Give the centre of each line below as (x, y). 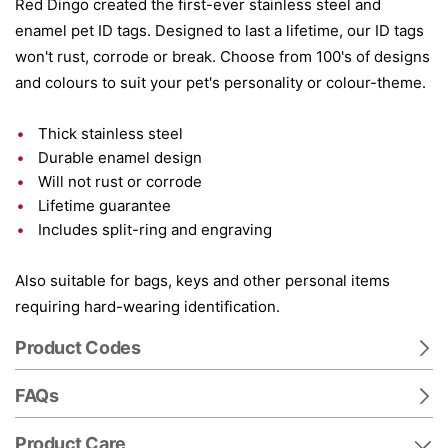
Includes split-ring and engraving (155, 229)
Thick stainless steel (110, 133)
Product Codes (78, 347)
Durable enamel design (120, 157)
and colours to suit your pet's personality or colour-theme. (220, 82)
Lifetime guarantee (104, 205)
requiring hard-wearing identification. (147, 306)
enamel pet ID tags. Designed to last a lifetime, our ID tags (219, 30)
